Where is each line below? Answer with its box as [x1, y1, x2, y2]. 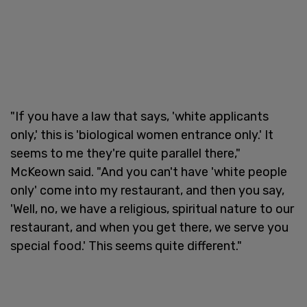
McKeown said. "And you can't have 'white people [10, 164, 287, 180]
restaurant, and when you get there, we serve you [10, 219, 288, 235]
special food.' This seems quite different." [10, 238, 242, 254]
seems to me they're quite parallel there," [10, 145, 241, 161]
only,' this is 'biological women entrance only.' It [10, 127, 273, 143]
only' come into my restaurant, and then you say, [10, 182, 284, 198]
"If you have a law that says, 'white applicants [10, 108, 269, 124]
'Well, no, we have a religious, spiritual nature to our [10, 201, 294, 217]
